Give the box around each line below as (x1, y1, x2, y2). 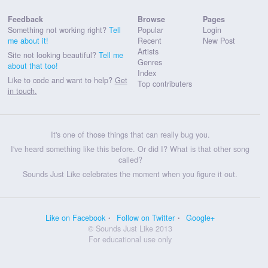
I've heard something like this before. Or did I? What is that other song (11, 143, 250, 154)
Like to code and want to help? (7, 74, 115, 86)
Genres (138, 56, 163, 68)
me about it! (7, 35, 48, 46)
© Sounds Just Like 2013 (88, 223, 173, 234)
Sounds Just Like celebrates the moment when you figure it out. (23, 168, 238, 179)
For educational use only (89, 233, 172, 245)
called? (118, 154, 142, 165)
